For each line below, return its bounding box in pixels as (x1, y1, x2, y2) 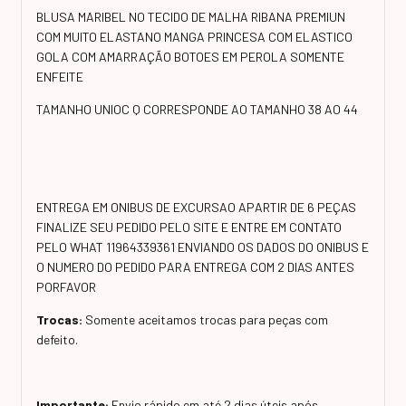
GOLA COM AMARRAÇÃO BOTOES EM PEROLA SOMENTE (36, 48, 344, 64)
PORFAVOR (36, 278, 99, 295)
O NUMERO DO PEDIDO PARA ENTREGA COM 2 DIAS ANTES (36, 258, 354, 275)
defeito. (36, 331, 78, 347)
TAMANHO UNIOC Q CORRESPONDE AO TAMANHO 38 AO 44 (36, 101, 358, 117)
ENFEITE (36, 68, 86, 84)
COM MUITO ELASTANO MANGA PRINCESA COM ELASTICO (36, 28, 353, 44)
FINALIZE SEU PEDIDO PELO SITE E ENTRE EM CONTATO (36, 218, 342, 235)
